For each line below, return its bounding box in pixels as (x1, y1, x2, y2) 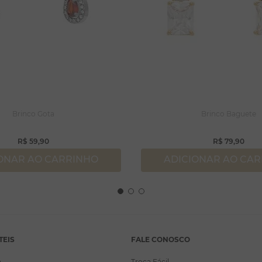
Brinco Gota (12, 109, 54, 118)
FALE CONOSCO (131, 235, 190, 244)
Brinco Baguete (201, 109, 256, 118)
